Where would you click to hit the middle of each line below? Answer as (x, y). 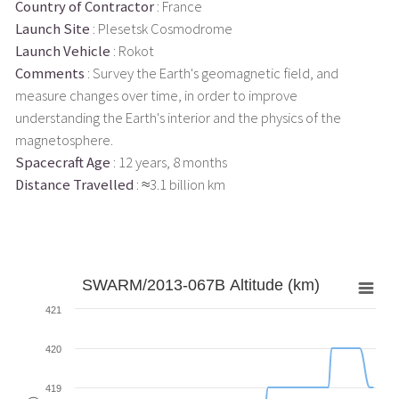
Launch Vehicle (62, 51)
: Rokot (132, 51)
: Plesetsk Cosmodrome (161, 28)
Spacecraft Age (62, 162)
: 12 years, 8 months (168, 162)
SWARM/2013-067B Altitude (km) (200, 285)
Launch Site (52, 28)
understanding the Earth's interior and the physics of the (178, 118)
